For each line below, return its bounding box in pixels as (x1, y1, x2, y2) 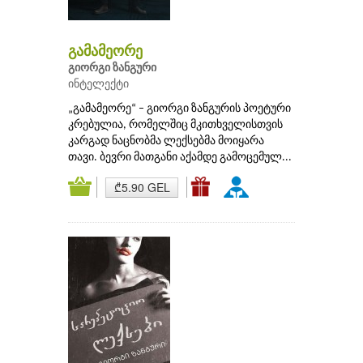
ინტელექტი (68, 79, 129, 92)
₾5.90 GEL (113, 179, 170, 196)
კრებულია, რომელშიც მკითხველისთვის (68, 119, 283, 132)
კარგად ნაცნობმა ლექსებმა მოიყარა (68, 135, 264, 148)
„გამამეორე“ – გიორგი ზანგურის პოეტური (68, 103, 291, 116)
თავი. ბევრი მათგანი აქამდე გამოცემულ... (68, 152, 292, 164)
